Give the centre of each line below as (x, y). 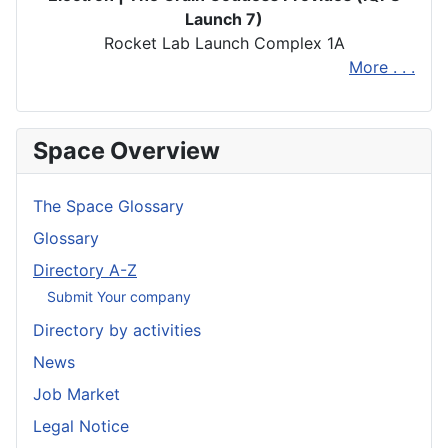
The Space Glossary (108, 206)
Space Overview (126, 151)
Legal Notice (81, 426)
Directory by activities (117, 330)
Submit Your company (119, 296)
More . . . (382, 67)
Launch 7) (224, 19)
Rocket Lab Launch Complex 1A (224, 43)
